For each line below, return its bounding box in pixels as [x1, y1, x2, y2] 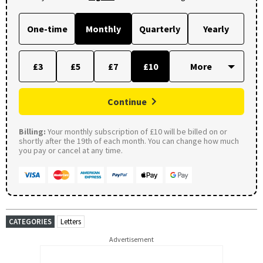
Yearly [203, 22, 229, 35]
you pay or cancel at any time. [19, 144, 123, 156]
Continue [107, 95, 147, 107]
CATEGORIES [9, 216, 52, 227]
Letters [60, 216, 81, 227]
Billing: [19, 126, 46, 137]
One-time [26, 22, 68, 35]
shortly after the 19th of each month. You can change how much [19, 135, 239, 146]
